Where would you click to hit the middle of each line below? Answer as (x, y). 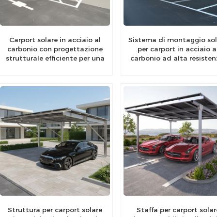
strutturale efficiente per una (55, 58)
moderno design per (178, 68)
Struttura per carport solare (55, 210)
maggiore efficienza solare (55, 68)
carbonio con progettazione (55, 49)
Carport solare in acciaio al (55, 40)
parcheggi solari (178, 77)
